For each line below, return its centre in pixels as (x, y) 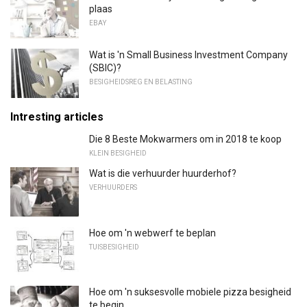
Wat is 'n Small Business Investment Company (188, 55)
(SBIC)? (105, 68)
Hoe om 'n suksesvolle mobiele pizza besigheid (190, 292)
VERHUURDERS (113, 187)
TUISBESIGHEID (114, 247)
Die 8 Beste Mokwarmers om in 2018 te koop (185, 139)
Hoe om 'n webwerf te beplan (152, 233)
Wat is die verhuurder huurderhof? (163, 173)
